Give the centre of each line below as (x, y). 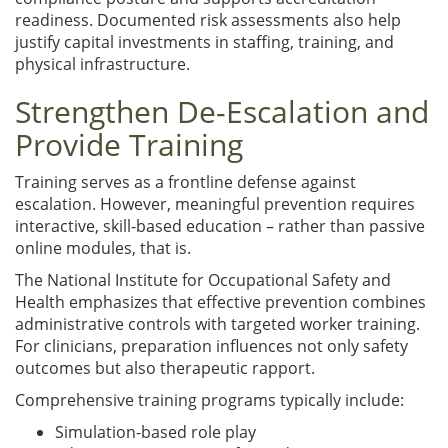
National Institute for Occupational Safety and (219, 279)
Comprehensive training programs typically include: (209, 399)
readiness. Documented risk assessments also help (208, 19)
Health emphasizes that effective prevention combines (220, 301)
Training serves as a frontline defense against (185, 181)
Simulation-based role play (157, 431)
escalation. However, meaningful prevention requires (215, 203)
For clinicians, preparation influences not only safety (211, 345)
